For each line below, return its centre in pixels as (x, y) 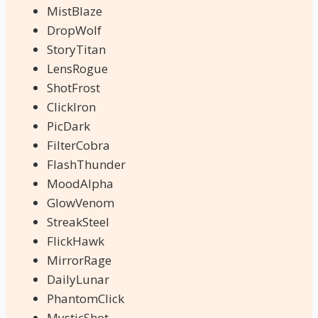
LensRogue (77, 68)
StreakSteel (78, 221)
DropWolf (74, 30)
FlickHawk (76, 241)
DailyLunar (78, 279)
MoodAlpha (80, 183)
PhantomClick (86, 298)
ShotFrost (73, 87)
